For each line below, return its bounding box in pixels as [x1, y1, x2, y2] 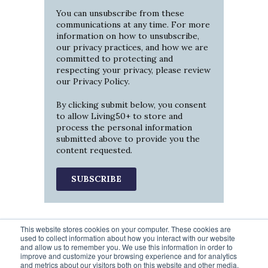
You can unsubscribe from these [56, 8, 184, 19]
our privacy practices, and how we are [56, 42, 208, 53]
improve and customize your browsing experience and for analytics [20, 251, 237, 261]
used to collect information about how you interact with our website [20, 233, 235, 243]
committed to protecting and [56, 53, 173, 65]
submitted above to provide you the [56, 133, 200, 144]
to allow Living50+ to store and [56, 110, 182, 121]
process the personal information [56, 121, 192, 133]
